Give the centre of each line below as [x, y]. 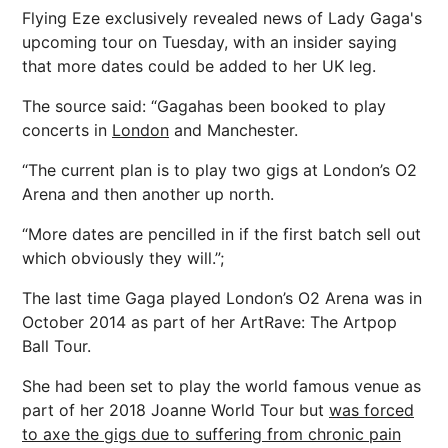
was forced [371, 409]
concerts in [67, 129]
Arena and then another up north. [148, 193]
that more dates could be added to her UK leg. [199, 65]
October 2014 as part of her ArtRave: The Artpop [209, 321]
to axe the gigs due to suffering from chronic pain [211, 433]
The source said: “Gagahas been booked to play [204, 105]
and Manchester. [233, 129]
